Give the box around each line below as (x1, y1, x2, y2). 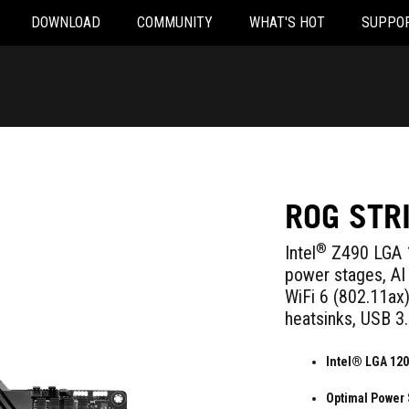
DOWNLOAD (31, 14, 100, 31)
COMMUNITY (137, 14, 213, 31)
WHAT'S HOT (249, 14, 325, 31)
